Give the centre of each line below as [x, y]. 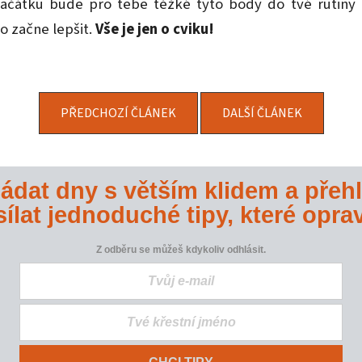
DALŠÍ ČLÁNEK [262, 114]
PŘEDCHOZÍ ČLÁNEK [118, 114]
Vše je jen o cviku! [155, 29]
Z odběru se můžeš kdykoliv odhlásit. [181, 249]
